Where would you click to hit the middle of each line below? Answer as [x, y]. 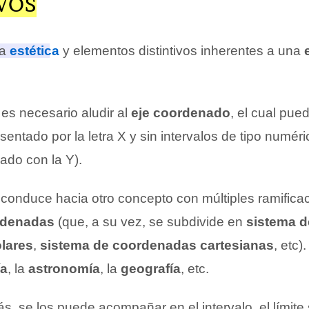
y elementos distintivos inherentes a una [182, 51]
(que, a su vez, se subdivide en [150, 222]
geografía [151, 269]
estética [34, 51]
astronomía [64, 269]
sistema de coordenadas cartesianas [157, 246]
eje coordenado [181, 113]
